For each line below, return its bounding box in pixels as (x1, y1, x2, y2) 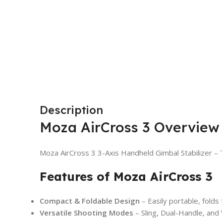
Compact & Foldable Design (40, 195, 140, 206)
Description (40, 103, 103, 117)
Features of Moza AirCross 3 (40, 168, 213, 184)
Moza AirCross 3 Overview (40, 118, 220, 136)
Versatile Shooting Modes (40, 207, 133, 218)
